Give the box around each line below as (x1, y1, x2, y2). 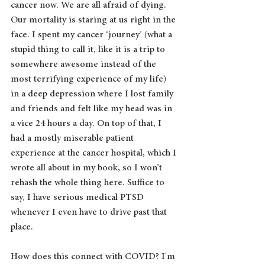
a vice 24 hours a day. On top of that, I (11, 118, 164, 128)
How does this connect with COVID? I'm (11, 251, 177, 261)
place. (11, 222, 35, 232)
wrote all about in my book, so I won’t (11, 163, 164, 173)
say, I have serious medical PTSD (11, 192, 146, 202)
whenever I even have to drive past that (11, 207, 169, 217)
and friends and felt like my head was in (11, 104, 174, 114)
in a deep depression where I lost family (11, 89, 176, 99)
